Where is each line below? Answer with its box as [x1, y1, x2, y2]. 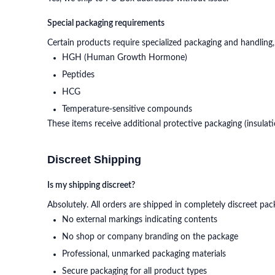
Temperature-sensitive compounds [62, 105, 192, 114]
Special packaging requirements [47, 19, 165, 28]
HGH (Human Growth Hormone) [62, 53, 187, 62]
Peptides [62, 71, 95, 79]
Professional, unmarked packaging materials [62, 250, 226, 258]
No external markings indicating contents [62, 215, 217, 224]
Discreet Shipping [47, 153, 141, 166]
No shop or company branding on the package [62, 233, 238, 241]
